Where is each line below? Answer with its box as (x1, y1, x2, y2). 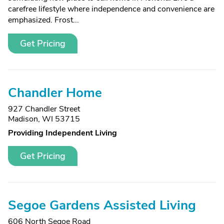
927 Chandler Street (8, 103, 80, 114)
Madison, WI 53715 (8, 113, 80, 124)
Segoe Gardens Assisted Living (8, 196, 196, 214)
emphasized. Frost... (8, 14, 79, 25)
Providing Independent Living (8, 127, 117, 138)
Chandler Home (8, 84, 102, 101)
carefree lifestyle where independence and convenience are (8, 3, 214, 14)
